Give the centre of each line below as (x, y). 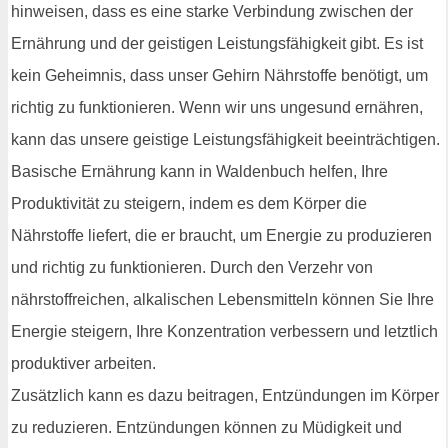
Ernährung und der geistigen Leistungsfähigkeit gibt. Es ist (217, 44)
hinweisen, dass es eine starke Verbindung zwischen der (212, 12)
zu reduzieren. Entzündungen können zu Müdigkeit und (206, 428)
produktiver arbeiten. (83, 364)
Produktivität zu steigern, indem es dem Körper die (189, 204)
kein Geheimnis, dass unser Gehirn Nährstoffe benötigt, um (219, 76)
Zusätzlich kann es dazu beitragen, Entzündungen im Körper (225, 396)
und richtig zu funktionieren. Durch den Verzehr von (192, 268)
